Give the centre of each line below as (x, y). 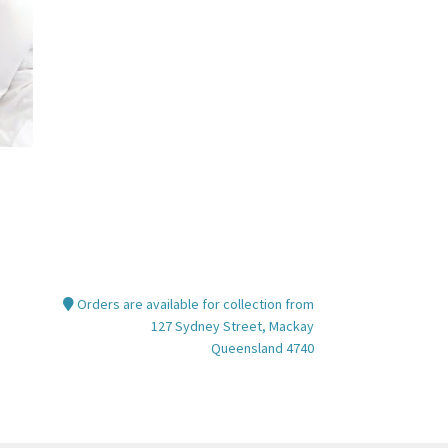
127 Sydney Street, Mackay (232, 326)
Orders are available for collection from (193, 304)
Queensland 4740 (262, 348)
